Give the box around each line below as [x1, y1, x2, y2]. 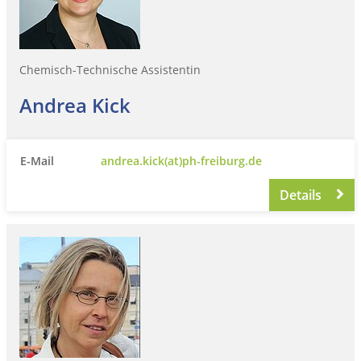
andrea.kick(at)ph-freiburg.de [101, 152, 262, 168]
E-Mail [20, 152, 54, 168]
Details [280, 185, 326, 204]
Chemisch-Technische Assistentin [19, 61, 201, 77]
